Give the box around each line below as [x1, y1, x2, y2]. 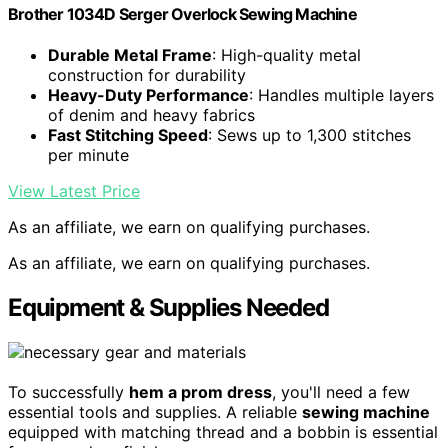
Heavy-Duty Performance [48, 85, 249, 106]
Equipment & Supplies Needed [8, 293, 329, 323]
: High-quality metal [212, 45, 361, 66]
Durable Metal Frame [48, 45, 212, 66]
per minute [48, 145, 129, 166]
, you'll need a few [272, 382, 410, 403]
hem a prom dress [129, 382, 272, 403]
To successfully [8, 382, 129, 403]
